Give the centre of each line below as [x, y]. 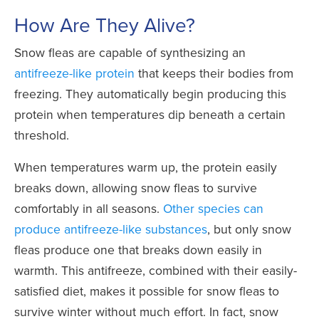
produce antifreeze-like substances [111, 229]
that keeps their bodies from [214, 73]
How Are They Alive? [105, 25]
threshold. [42, 135]
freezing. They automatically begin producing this [150, 94]
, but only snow [249, 229]
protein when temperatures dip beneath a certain [150, 115]
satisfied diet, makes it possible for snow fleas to [147, 291]
